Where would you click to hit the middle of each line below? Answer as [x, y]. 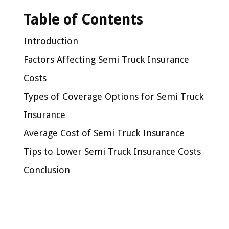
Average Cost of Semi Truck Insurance [104, 133]
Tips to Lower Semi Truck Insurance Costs [112, 152]
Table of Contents [83, 20]
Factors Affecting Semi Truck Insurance [106, 60]
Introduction [51, 41]
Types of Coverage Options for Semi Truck [113, 97]
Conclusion [47, 170]
